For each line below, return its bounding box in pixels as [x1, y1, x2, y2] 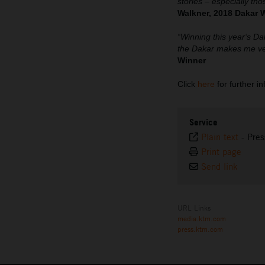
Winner [177, 56, 206, 66]
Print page [201, 146, 241, 158]
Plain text [201, 131, 238, 143]
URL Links [177, 203, 211, 213]
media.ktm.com [177, 214, 226, 224]
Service [189, 117, 218, 128]
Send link [201, 161, 238, 173]
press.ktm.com [177, 224, 223, 234]
